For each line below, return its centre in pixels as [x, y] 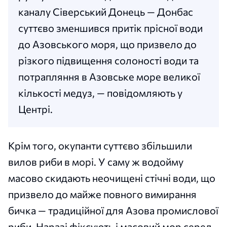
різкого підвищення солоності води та [108, 60]
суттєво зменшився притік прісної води [110, 28]
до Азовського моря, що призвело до [107, 44]
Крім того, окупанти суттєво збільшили [100, 145]
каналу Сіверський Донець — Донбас [106, 11]
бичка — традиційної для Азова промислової [113, 210]
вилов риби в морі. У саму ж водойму [96, 161]
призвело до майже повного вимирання [102, 194]
